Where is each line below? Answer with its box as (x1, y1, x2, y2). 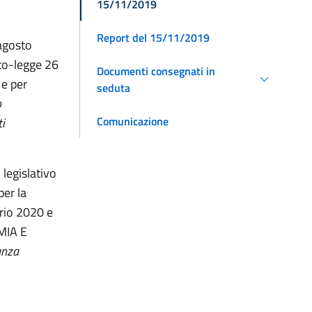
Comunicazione (97, 112, 169, 130)
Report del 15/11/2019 (97, 29, 210, 46)
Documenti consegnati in (97, 62, 215, 79)
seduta (97, 79, 130, 96)
